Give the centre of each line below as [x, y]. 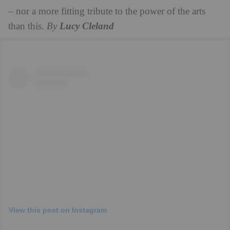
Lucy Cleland [87, 27]
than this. [27, 27]
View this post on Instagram [58, 210]
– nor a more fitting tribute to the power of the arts [107, 12]
